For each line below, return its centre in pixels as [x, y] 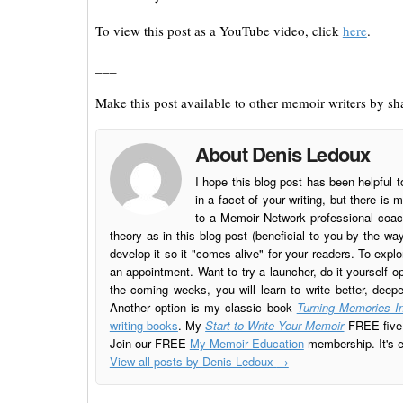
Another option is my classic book [203, 308]
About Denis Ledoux [282, 154]
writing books [143, 326]
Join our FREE [149, 344]
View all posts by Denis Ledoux [193, 362]
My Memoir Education [246, 344]
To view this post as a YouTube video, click [219, 31]
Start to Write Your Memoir [275, 326]
